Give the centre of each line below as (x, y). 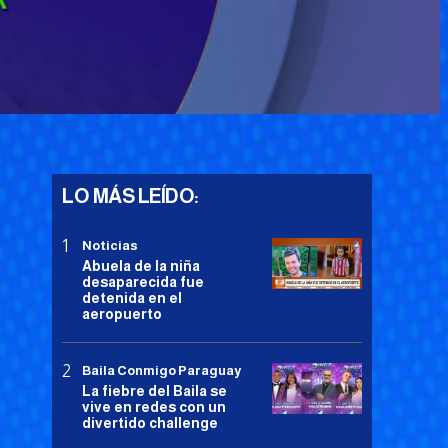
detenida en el (132, 298)
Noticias (110, 246)
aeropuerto (122, 314)
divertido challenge (150, 423)
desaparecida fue (143, 282)
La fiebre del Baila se (154, 391)
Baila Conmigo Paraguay (161, 371)
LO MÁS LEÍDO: (130, 196)
